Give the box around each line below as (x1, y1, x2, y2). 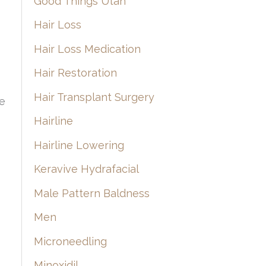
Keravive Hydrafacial (33, 163, 139, 176)
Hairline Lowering (33, 138, 124, 151)
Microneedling (33, 235, 107, 248)
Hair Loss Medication (33, 42, 141, 55)
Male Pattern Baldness (33, 186, 150, 199)
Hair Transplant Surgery (33, 90, 154, 103)
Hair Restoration (33, 66, 117, 80)
